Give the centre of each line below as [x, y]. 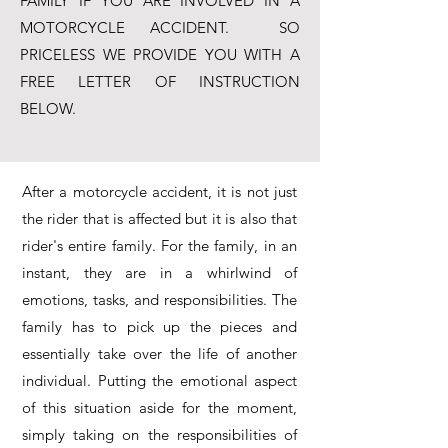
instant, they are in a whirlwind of [159, 272]
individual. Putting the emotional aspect [159, 380]
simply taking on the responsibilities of [159, 434]
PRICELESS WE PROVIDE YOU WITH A [160, 54]
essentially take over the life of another [159, 353]
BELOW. [48, 108]
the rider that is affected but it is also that [159, 218]
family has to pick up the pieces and [159, 326]
